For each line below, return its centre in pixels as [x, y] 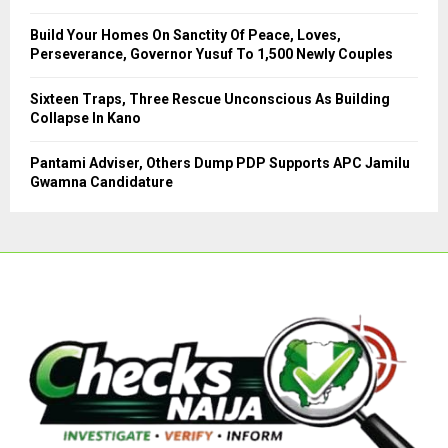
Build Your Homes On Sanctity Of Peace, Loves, [185, 35]
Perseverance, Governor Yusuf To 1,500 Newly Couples [213, 54]
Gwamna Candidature [101, 182]
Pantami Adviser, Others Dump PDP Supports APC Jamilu [220, 163]
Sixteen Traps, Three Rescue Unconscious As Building [210, 99]
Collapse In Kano [85, 118]
